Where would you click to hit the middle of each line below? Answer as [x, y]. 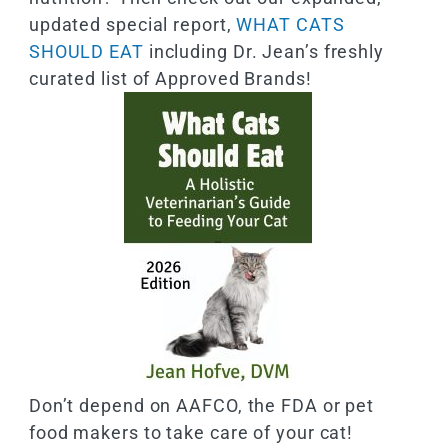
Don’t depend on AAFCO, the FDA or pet [201, 405]
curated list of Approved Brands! [170, 78]
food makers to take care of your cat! [191, 432]
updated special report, [132, 24]
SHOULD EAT [86, 51]
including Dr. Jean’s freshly [263, 51]
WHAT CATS [290, 24]
